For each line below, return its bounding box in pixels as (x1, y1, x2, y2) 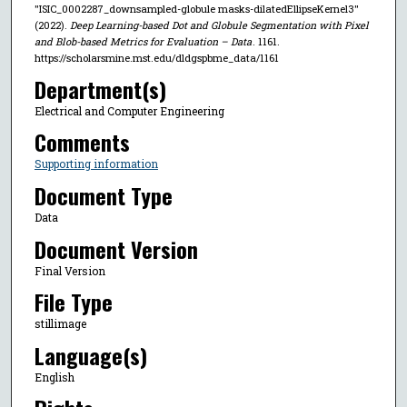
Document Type (34, 179, 173, 213)
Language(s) (34, 338, 147, 372)
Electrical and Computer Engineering (34, 103, 224, 118)
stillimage (34, 316, 86, 332)
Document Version (34, 232, 198, 265)
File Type (34, 285, 113, 319)
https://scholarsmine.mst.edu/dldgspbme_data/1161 (34, 50, 279, 65)
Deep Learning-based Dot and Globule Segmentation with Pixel (69, 17, 369, 32)
